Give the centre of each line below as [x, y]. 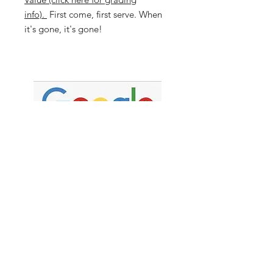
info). [36, 14]
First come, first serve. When [105, 14]
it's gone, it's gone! [65, 29]
